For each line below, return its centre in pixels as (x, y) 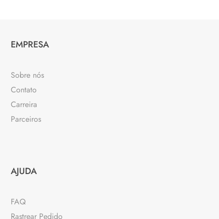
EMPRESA (30, 44)
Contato (24, 89)
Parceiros (26, 119)
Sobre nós (28, 75)
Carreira (24, 104)
